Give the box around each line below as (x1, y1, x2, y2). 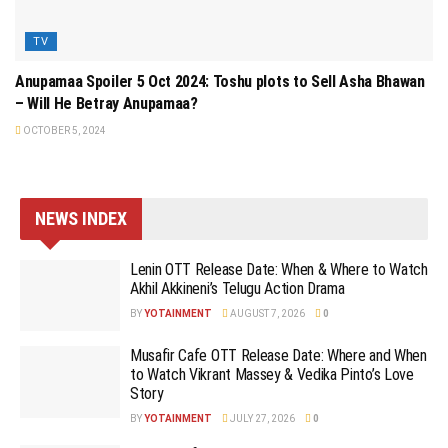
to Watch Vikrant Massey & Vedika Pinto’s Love (130, 365, 414, 385)
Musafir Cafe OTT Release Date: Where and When (130, 346, 427, 366)
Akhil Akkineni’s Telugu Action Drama (130, 278, 345, 298)
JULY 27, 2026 (228, 413, 295, 425)
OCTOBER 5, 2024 (21, 124, 106, 136)
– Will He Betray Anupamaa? (15, 93, 198, 113)
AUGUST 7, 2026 (228, 307, 305, 319)
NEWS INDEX (35, 207, 127, 229)
